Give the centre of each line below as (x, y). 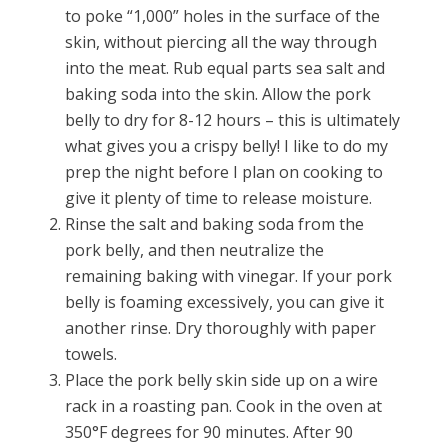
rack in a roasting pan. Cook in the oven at (223, 406)
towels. (90, 354)
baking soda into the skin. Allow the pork (217, 94)
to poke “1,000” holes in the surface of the (222, 16)
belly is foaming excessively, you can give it (224, 302)
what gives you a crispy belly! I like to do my (226, 146)
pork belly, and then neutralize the (194, 250)
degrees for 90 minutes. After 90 (229, 432)
